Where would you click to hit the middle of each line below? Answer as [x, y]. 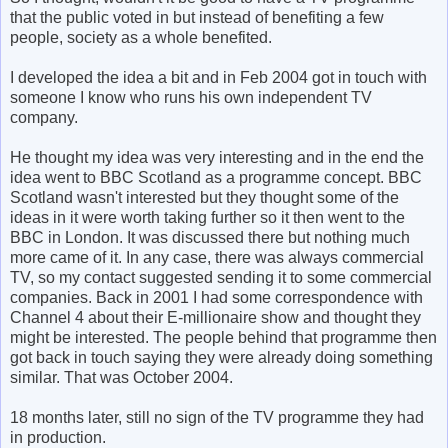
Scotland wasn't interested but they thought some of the [204, 197]
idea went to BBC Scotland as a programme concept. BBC [216, 177]
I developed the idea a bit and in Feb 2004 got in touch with [218, 77]
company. [44, 117]
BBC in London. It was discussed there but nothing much [210, 237]
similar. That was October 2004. [121, 377]
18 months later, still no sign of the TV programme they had [217, 417]
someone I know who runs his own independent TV [191, 97]
